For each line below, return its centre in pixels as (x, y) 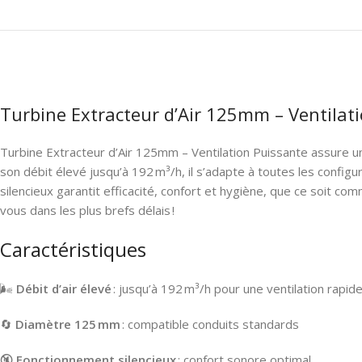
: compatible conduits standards (210, 324)
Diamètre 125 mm (68, 324)
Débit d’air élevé (64, 288)
